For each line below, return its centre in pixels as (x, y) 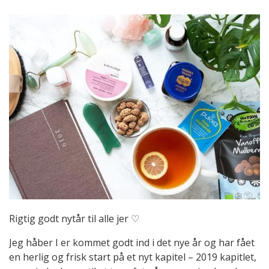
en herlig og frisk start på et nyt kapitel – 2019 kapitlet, (133, 257)
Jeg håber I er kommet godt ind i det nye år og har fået (132, 242)
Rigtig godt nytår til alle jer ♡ (74, 218)
